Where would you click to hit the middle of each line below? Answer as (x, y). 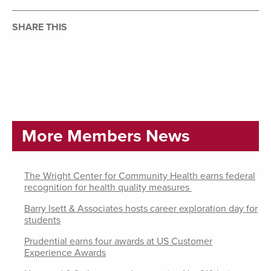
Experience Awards (65, 253)
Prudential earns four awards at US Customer (118, 242)
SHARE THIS (40, 28)
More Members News (106, 136)
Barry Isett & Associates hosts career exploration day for (141, 209)
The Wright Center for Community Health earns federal (140, 176)
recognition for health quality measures (108, 188)
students (42, 220)
